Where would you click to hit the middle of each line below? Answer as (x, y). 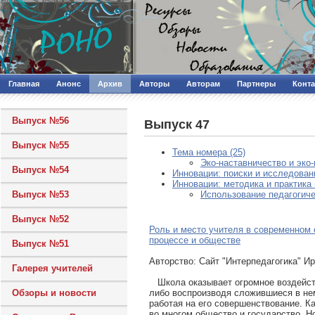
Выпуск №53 (40, 194)
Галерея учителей (52, 268)
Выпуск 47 (177, 124)
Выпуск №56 (40, 121)
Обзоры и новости (54, 293)
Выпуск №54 (40, 170)
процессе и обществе (195, 240)
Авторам (203, 84)
